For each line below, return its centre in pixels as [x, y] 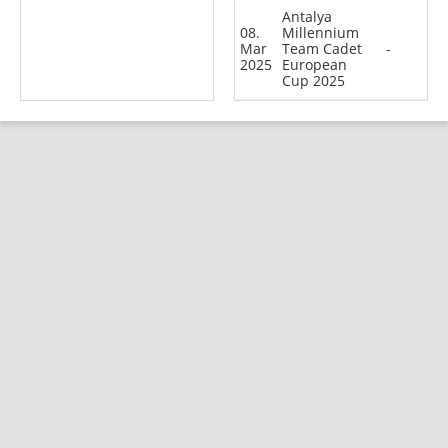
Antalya [307, 16]
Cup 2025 [313, 80]
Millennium [320, 32]
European [314, 64]
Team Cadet [322, 48]
